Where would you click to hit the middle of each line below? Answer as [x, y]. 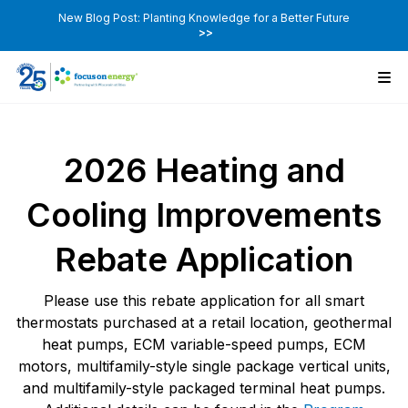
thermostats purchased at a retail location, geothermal [204, 323]
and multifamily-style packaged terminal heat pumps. [204, 388]
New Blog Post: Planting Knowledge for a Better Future [204, 18]
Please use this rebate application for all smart [204, 301]
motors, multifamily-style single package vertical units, [204, 367]
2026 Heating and [204, 171]
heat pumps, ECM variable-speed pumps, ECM [204, 345]
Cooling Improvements [204, 215]
